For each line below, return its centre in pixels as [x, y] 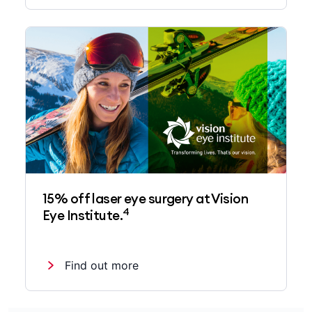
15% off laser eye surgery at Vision [146, 199]
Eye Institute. [83, 216]
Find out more [102, 266]
